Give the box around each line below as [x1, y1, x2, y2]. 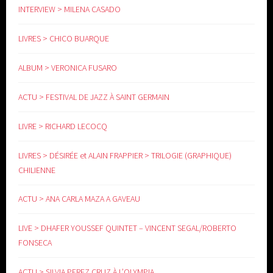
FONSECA [18, 237, 52, 249]
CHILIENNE [18, 164, 56, 175]
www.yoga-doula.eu [101, 54, 172, 66]
